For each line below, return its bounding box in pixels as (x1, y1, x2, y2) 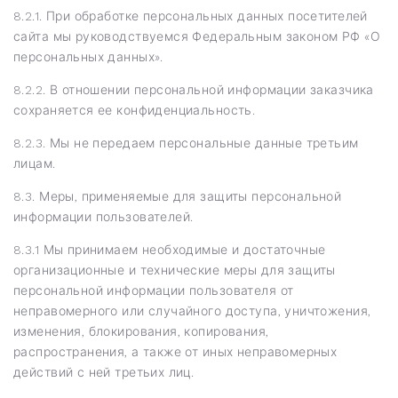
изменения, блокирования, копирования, (13, 323, 269, 338)
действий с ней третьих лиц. (13, 364, 195, 379)
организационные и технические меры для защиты (13, 262, 336, 277)
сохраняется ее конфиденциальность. (13, 102, 256, 117)
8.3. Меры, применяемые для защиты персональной (13, 188, 342, 203)
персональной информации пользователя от (13, 283, 294, 298)
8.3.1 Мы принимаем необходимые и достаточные (13, 242, 326, 257)
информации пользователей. (13, 209, 194, 224)
